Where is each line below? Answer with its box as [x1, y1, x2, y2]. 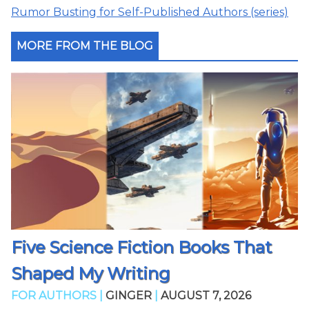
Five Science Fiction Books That [11, 237, 272, 257]
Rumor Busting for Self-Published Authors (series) [11, 6, 288, 19]
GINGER [106, 288, 152, 302]
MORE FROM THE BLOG [17, 39, 153, 53]
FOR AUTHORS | [11, 288, 106, 302]
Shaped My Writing [11, 263, 170, 283]
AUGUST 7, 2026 [161, 288, 251, 302]
